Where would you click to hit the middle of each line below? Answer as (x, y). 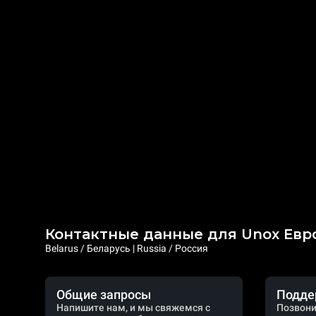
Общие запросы (104, 294)
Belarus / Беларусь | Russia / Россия (127, 248)
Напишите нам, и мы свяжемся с (133, 308)
